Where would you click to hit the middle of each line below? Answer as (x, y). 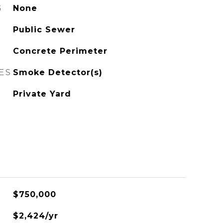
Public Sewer (44, 30)
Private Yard (42, 94)
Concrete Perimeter (60, 51)
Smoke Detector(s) (57, 72)
